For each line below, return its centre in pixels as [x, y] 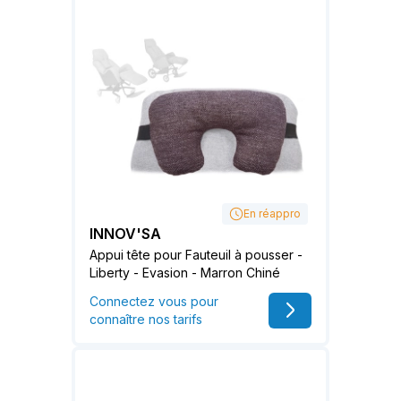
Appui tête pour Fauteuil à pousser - [196, 254]
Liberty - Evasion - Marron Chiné [185, 272]
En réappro [272, 213]
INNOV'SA [125, 233]
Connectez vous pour [154, 301]
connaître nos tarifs [146, 319]
